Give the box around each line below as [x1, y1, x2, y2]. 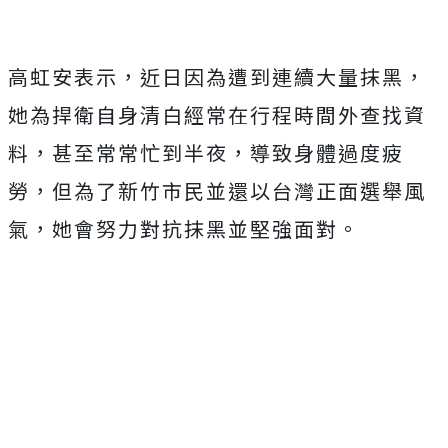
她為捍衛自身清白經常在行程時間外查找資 [8, 100, 426, 130]
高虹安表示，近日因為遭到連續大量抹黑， [8, 62, 426, 92]
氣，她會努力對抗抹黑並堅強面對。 [8, 214, 360, 244]
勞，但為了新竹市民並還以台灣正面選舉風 [8, 176, 426, 206]
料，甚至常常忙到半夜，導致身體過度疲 [8, 138, 404, 168]
